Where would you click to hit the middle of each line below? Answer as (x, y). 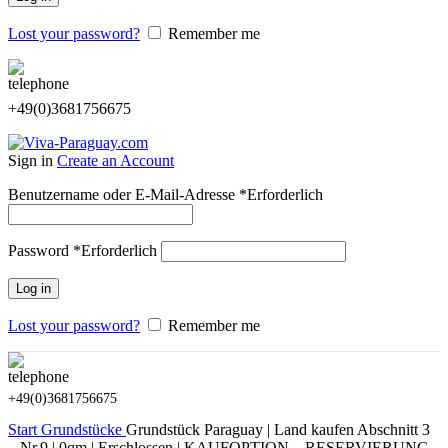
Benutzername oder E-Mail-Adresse (123, 194)
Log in (33, 288)
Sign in (32, 160)
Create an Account (115, 160)
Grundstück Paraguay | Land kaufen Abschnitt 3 (278, 429)
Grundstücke (83, 429)
